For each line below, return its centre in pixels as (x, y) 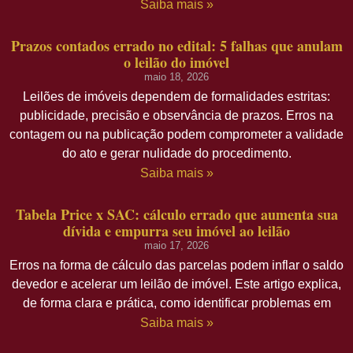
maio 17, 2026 (176, 246)
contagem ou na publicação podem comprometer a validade (176, 135)
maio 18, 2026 (176, 77)
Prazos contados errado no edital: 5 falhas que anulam (176, 46)
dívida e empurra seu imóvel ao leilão (176, 231)
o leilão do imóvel (176, 63)
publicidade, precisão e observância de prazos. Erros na (176, 116)
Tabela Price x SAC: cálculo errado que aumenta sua (176, 215)
